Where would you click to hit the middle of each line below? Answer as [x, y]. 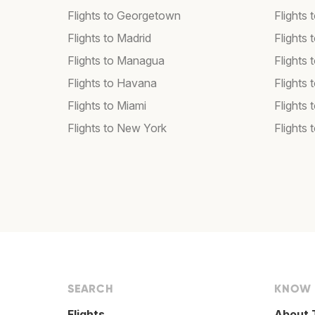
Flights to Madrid [109, 38]
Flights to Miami [107, 106]
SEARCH [91, 289]
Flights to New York [117, 128]
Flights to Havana [112, 83]
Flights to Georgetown [124, 16]
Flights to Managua [116, 61]
